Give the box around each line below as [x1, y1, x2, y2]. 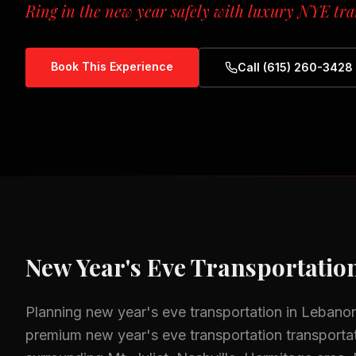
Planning [25, 304, 86, 320]
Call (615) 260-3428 [238, 60, 353, 74]
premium [25, 327, 86, 343]
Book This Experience [51, 60, 173, 73]
